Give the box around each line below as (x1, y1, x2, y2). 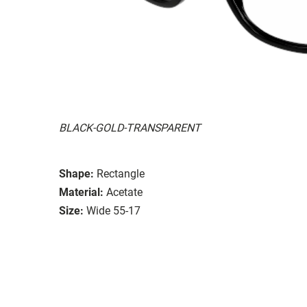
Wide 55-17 (86, 204, 140, 217)
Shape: (59, 167, 94, 180)
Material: (59, 185, 103, 199)
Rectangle (97, 167, 145, 180)
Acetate (106, 185, 143, 199)
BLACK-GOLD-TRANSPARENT (59, 121, 201, 134)
